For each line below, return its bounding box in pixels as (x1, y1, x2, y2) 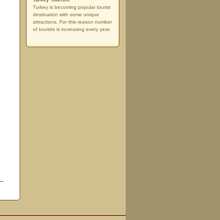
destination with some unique (33, 12, 99, 17)
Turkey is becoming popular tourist (33, 4, 110, 10)
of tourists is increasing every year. (33, 27, 110, 32)
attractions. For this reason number (33, 19, 112, 25)
